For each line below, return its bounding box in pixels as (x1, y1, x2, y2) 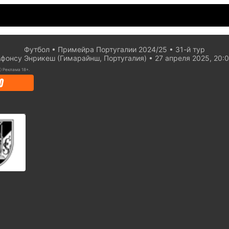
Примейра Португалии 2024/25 (58, 45, 167, 54)
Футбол (24, 45, 50, 54)
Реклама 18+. (3, 67, 30, 72)
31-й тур (175, 45, 205, 54)
